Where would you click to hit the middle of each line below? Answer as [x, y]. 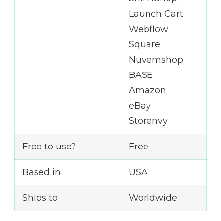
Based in [41, 172]
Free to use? [49, 146]
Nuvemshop [156, 59]
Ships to [40, 198]
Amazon [147, 90]
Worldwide [153, 198]
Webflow [148, 29]
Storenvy [148, 121]
